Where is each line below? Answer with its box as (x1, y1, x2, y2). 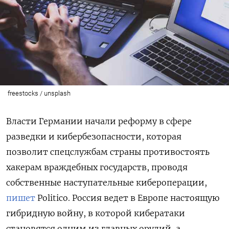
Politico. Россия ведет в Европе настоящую (35, 192, 219, 203)
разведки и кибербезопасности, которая (6, 131, 181, 142)
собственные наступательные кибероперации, (6, 177, 207, 188)
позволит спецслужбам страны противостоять (6, 146, 210, 157)
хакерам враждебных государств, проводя (6, 162, 188, 172)
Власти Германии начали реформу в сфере (6, 116, 192, 126)
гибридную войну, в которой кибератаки (6, 208, 185, 218)
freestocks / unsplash (7, 89, 71, 97)
